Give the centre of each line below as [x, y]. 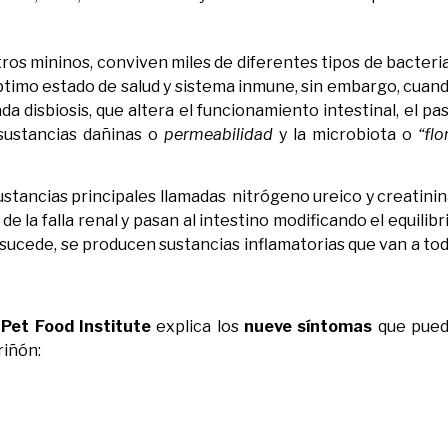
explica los [197, 327]
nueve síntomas [308, 327]
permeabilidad [216, 134]
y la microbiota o [346, 134]
